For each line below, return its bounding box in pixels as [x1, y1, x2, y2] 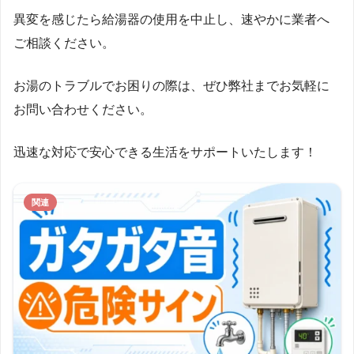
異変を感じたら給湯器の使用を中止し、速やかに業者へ [13, 12, 330, 26]
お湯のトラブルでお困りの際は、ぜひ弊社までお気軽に [13, 78, 330, 92]
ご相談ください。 [13, 36, 115, 50]
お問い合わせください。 [13, 102, 153, 116]
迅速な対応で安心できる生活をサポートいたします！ [13, 145, 317, 159]
